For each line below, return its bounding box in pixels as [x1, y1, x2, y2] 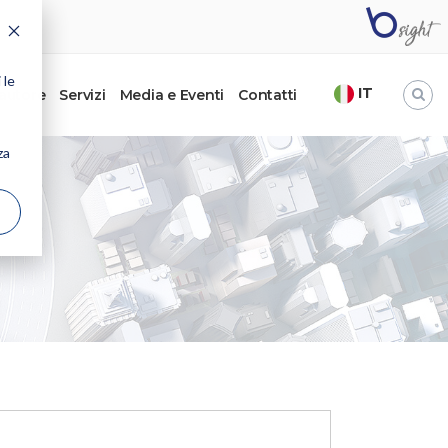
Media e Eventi [119, 85, 224, 104]
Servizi [59, 85, 106, 104]
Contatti [238, 85, 297, 104]
